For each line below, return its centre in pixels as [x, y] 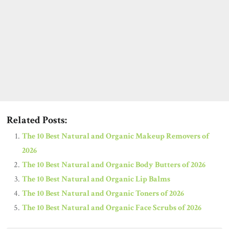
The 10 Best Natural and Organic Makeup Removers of [116, 136]
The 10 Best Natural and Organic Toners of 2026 [103, 193]
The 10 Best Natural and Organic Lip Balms [96, 179]
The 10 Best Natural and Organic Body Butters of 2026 [114, 165]
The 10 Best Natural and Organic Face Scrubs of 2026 [112, 208]
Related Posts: [37, 120]
